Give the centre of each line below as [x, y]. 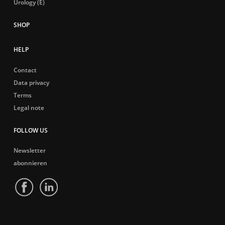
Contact [25, 70]
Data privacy [31, 83]
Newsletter [29, 150]
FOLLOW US [30, 130]
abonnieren [30, 163]
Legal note [29, 108]
